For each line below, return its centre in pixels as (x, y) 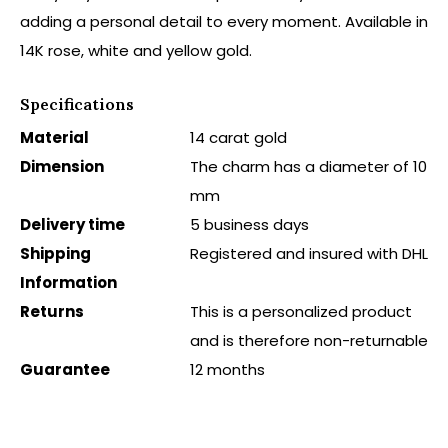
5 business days (249, 224)
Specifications (77, 104)
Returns (52, 311)
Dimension (62, 166)
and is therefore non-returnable (309, 340)
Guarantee (65, 369)
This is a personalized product (301, 311)
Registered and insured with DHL (309, 253)
